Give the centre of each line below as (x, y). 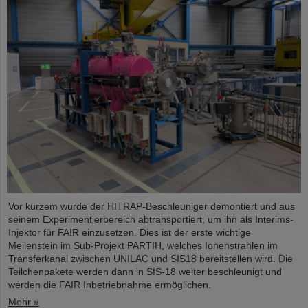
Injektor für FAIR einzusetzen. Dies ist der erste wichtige (130, 233)
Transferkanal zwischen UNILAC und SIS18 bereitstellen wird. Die (151, 259)
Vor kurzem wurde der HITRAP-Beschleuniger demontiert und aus (152, 207)
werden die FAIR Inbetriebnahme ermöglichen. (110, 285)
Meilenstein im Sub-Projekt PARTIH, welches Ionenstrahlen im (143, 246)
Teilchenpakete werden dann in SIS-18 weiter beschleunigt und (145, 272)
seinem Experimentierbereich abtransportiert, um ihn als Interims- (151, 220)
